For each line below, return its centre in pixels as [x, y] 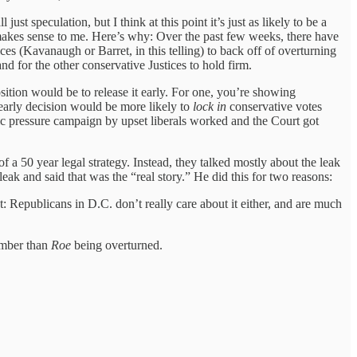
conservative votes [276, 107]
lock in [211, 107]
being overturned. [117, 245]
